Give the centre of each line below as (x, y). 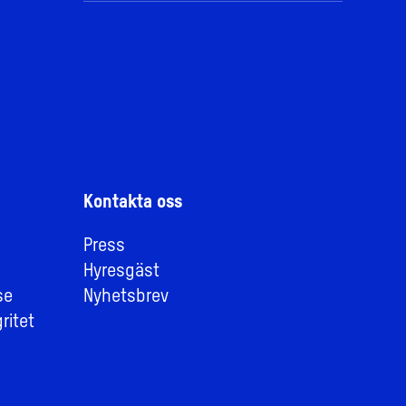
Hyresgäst (121, 272)
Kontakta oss (133, 203)
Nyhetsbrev (126, 298)
